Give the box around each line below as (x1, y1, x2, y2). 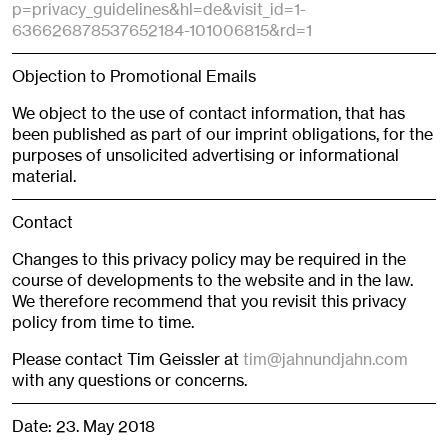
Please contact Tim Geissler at (12, 349, 243, 370)
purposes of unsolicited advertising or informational (12, 145, 399, 166)
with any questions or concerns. (12, 370, 247, 391)
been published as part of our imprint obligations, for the (12, 124, 433, 145)
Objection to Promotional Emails (12, 66, 256, 87)
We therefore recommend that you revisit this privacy (12, 291, 406, 312)
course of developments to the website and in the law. (12, 270, 413, 291)
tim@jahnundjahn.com (243, 349, 408, 370)
